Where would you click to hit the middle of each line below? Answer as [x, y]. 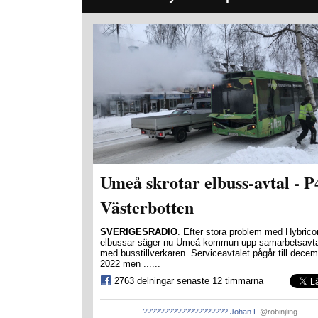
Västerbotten [147, 207]
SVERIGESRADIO [139, 231]
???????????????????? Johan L [200, 311]
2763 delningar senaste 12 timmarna [189, 280]
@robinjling [279, 311]
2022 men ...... [130, 263]
